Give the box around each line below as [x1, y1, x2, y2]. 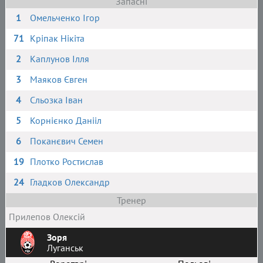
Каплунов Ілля [30, 53, 90, 65]
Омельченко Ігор [30, 12, 100, 23]
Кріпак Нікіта [30, 32, 85, 44]
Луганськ [46, 242, 83, 254]
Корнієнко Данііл [30, 114, 102, 126]
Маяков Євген [30, 73, 88, 85]
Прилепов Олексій [8, 211, 85, 222]
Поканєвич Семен [30, 135, 104, 147]
